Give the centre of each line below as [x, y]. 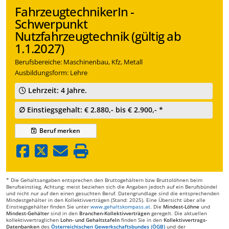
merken [69, 130]
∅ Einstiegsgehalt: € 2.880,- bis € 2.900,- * [91, 109]
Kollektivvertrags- [185, 220]
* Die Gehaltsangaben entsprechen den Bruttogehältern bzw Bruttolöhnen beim [104, 180]
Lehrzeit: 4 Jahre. [57, 90]
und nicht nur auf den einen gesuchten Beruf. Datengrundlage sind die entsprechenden [113, 193]
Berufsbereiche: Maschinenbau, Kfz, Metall [79, 62]
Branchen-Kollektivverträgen [114, 213]
